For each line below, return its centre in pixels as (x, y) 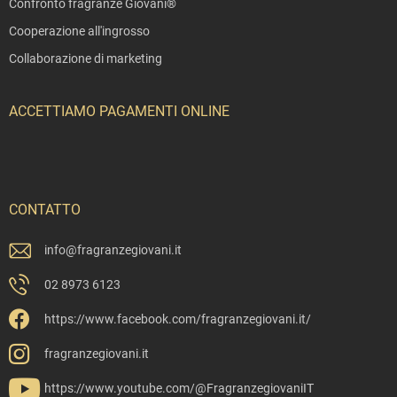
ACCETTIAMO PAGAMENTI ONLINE (119, 112)
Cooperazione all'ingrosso (79, 31)
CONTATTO (45, 210)
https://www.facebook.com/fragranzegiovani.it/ (178, 319)
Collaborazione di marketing (86, 59)
